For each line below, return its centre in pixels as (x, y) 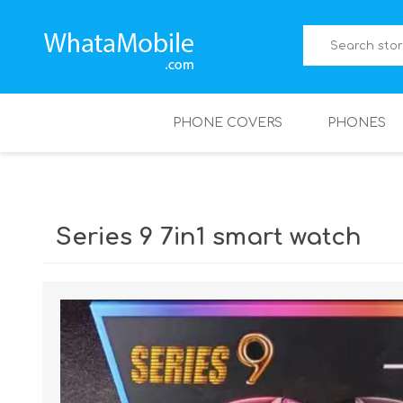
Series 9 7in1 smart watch (209, 237)
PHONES (357, 123)
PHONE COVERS (228, 123)
